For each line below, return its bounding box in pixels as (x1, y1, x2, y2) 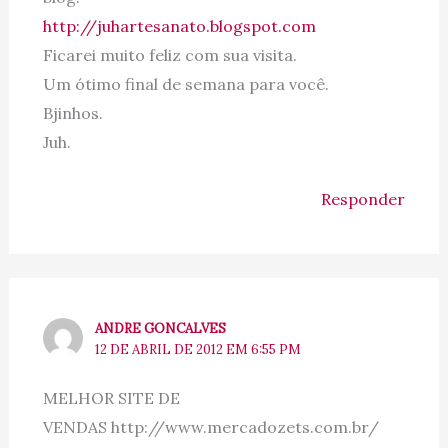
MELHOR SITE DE (42, 387, 180, 408)
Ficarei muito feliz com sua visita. (42, 44, 297, 65)
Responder (321, 188, 406, 209)
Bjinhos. (42, 102, 103, 123)
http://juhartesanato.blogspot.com (42, 15, 316, 36)
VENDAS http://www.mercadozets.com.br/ (42, 416, 383, 437)
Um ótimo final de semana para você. (42, 73, 329, 94)
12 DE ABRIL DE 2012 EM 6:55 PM (95, 340, 302, 358)
